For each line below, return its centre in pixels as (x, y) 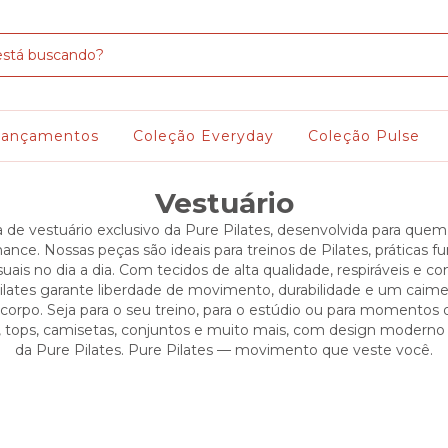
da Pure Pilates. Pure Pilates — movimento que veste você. (224, 350)
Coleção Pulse (363, 136)
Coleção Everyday (203, 136)
